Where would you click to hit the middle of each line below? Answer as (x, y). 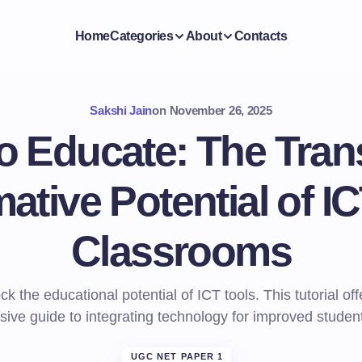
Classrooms (181, 251)
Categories (142, 36)
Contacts (261, 36)
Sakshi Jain (121, 110)
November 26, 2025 (221, 110)
